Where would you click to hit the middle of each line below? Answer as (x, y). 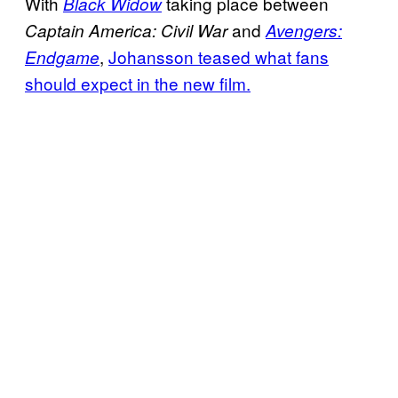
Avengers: (304, 30)
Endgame (62, 56)
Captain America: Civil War (126, 30)
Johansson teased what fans (219, 56)
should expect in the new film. (138, 83)
